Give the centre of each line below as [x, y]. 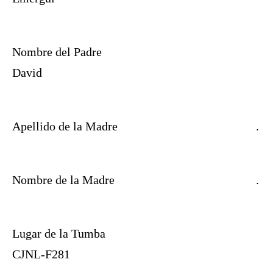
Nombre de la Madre [63, 180]
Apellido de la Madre [65, 126]
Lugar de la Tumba [59, 234]
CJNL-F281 [41, 254]
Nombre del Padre [57, 52]
